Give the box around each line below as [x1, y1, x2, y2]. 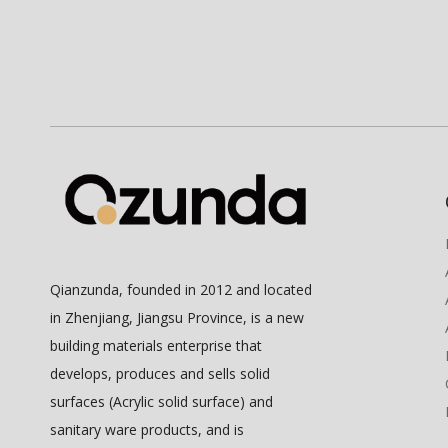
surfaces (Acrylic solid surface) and [50, 391, 273, 411]
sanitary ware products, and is [50, 419, 244, 439]
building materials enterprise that [50, 335, 262, 355]
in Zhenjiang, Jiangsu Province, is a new [50, 307, 304, 327]
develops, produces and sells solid [50, 363, 270, 383]
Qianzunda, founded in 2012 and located [50, 279, 312, 299]
